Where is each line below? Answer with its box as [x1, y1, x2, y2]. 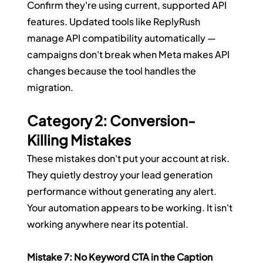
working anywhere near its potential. [27, 218, 189, 231]
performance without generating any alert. [27, 185, 219, 198]
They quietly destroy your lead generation [27, 168, 215, 181]
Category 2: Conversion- [27, 112, 196, 130]
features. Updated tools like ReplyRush [27, 15, 203, 28]
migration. [27, 81, 74, 94]
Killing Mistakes [27, 131, 131, 149]
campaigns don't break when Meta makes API [27, 48, 232, 61]
